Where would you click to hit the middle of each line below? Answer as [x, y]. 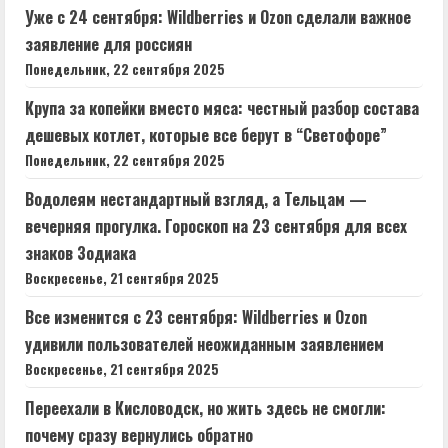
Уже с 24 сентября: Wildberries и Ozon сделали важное [218, 16]
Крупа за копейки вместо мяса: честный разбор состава [222, 107]
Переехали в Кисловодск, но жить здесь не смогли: [205, 407]
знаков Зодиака [80, 252]
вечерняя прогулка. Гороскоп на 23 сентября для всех [216, 225]
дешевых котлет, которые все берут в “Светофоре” [206, 134]
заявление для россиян [108, 43]
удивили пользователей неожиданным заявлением [204, 343]
